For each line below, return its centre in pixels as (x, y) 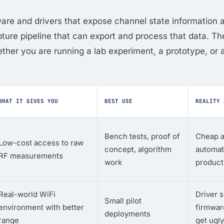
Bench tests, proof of (142, 136)
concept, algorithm (138, 149)
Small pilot (123, 201)
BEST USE (118, 101)
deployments (127, 214)
